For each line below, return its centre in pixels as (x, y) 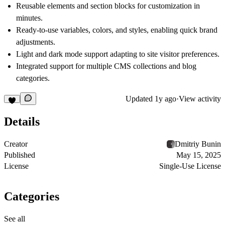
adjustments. (36, 42)
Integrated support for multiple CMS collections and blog (106, 66)
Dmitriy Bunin (198, 144)
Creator (16, 144)
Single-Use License (190, 166)
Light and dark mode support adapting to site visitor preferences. (118, 54)
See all (15, 219)
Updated (140, 98)
